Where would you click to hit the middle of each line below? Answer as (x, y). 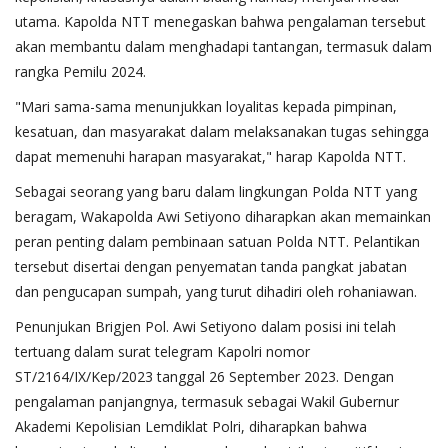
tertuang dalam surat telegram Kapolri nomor (162, 352)
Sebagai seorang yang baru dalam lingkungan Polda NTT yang (216, 192)
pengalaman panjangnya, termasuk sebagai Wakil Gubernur (207, 402)
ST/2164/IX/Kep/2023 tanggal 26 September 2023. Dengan (204, 377)
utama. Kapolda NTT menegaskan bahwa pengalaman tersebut (220, 22)
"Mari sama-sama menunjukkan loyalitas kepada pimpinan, (206, 107)
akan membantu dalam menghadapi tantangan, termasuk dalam (223, 47)
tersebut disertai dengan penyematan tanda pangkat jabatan (211, 267)
